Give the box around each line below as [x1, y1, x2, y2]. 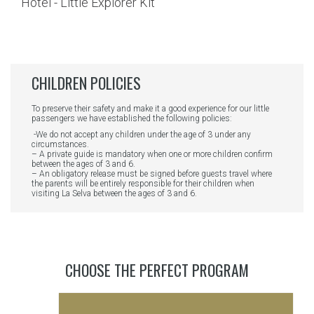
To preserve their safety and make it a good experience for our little [32, 103, 269, 114]
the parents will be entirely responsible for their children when [32, 179, 254, 189]
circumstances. [32, 139, 89, 150]
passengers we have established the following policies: [32, 113, 232, 123]
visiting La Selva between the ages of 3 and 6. [32, 189, 197, 199]
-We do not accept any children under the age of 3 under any [32, 130, 251, 140]
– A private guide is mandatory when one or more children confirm [32, 149, 273, 160]
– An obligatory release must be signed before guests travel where [32, 169, 272, 179]
